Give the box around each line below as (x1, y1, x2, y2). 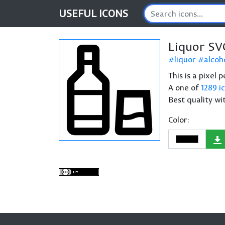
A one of (168, 82, 201, 92)
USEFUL (59, 7, 99, 20)
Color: (168, 115, 189, 125)
